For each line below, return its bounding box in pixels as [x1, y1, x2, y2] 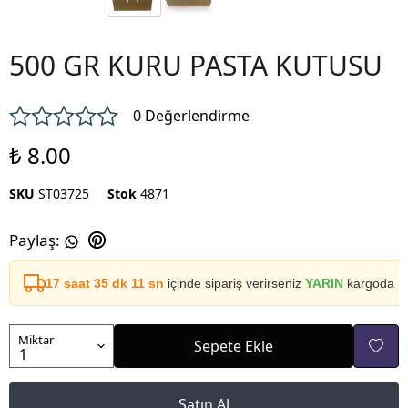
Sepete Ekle [194, 336, 273, 357]
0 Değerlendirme [133, 106, 250, 127]
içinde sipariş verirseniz [164, 276, 305, 291]
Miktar [18, 331, 54, 349]
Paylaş [9, 229, 56, 251]
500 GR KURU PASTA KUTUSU [9, 46, 382, 85]
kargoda [343, 276, 394, 291]
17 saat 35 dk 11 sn [46, 276, 164, 291]
